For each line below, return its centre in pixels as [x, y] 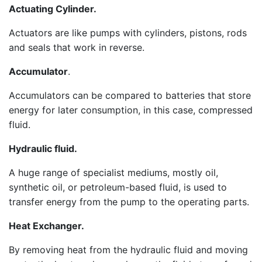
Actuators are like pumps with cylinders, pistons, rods [128, 33]
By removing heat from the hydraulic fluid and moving [128, 250]
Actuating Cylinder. [53, 9]
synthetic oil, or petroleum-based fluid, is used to [118, 187]
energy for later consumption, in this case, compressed [131, 110]
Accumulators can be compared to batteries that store [130, 95]
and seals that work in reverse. [77, 47]
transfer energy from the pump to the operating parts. [129, 202]
